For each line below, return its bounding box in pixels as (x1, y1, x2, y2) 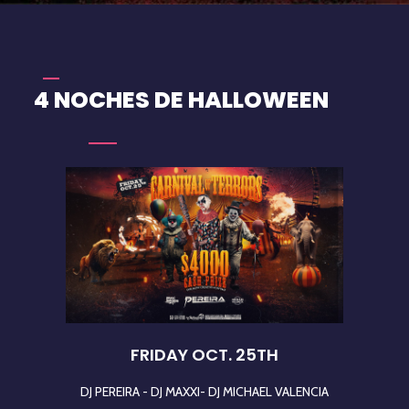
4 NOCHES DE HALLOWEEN (34, 84, 329, 116)
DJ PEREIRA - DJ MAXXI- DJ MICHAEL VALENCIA (80, 383, 329, 400)
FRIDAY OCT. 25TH (131, 343, 278, 366)
